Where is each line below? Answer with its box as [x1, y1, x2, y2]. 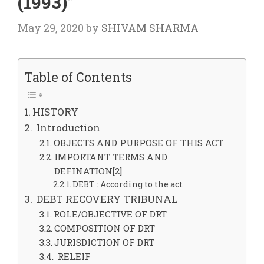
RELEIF [55, 250, 91, 263]
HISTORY [32, 105, 79, 119]
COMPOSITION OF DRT [54, 222, 155, 235]
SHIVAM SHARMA [101, 21, 199, 35]
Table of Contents [24, 68, 132, 85]
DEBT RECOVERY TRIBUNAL [34, 192, 179, 206]
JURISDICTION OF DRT [54, 236, 154, 249]
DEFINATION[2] [54, 165, 122, 177]
